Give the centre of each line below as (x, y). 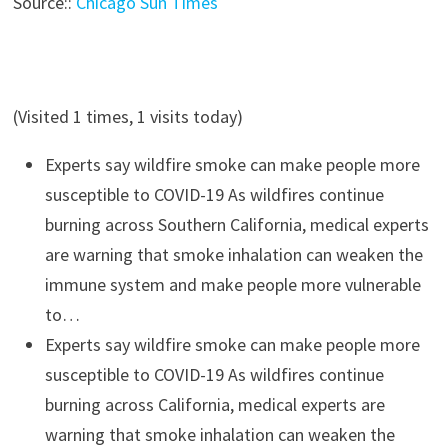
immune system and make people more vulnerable (232, 284)
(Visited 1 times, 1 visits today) (127, 116)
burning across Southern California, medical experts (236, 224)
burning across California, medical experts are (214, 404)
